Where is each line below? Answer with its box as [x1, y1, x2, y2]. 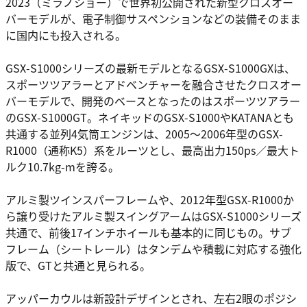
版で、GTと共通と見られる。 [5, 257, 151, 274]
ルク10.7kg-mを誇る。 [5, 158, 119, 175]
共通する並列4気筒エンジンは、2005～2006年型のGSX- [5, 125, 283, 143]
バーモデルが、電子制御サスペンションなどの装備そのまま [5, 10, 301, 27]
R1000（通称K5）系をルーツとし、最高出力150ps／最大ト [5, 142, 299, 159]
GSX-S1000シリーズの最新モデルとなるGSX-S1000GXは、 [5, 60, 295, 77]
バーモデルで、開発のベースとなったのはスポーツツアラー [5, 93, 300, 110]
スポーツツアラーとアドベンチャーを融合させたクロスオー [5, 76, 302, 93]
